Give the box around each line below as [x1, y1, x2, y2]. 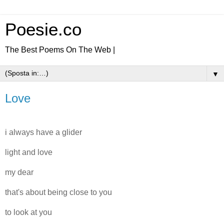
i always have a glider [5, 127, 82, 136]
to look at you [5, 207, 52, 216]
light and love [5, 147, 52, 156]
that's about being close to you [5, 187, 112, 196]
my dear [5, 167, 33, 176]
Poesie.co [5, 20, 81, 39]
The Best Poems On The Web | [5, 45, 115, 54]
